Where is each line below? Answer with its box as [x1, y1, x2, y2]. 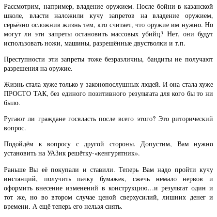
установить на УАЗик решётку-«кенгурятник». [4, 148, 140, 158]
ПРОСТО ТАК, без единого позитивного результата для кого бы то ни [4, 89, 213, 98]
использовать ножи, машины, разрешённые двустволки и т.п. [4, 38, 186, 48]
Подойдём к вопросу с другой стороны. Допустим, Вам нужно [4, 139, 213, 149]
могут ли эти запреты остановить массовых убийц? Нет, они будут [4, 29, 213, 39]
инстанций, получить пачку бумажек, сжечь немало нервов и [4, 173, 213, 183]
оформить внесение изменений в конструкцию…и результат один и [4, 183, 213, 192]
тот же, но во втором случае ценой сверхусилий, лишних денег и [4, 192, 213, 201]
